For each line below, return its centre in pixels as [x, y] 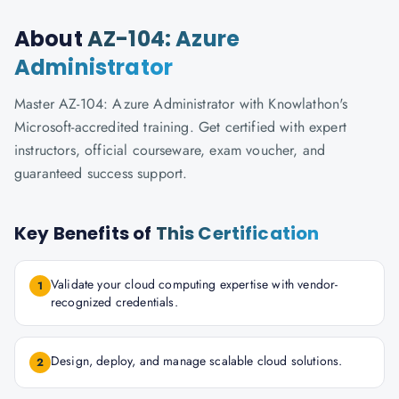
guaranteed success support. [101, 173]
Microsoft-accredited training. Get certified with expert [180, 127]
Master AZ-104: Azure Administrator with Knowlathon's [181, 104]
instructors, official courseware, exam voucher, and [170, 150]
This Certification [237, 233]
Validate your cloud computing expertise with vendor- [195, 284]
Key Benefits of [85, 233]
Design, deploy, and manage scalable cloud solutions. [197, 361]
